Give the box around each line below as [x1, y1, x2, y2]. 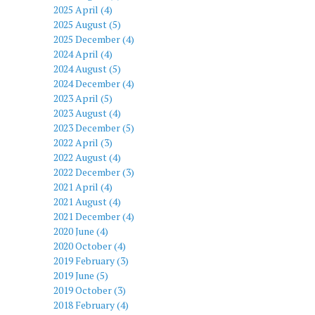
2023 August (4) [53, 105, 121, 120]
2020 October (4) [53, 238, 126, 252]
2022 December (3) [53, 165, 134, 179]
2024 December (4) [53, 76, 134, 90]
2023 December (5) [53, 120, 134, 134]
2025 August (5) [53, 17, 121, 31]
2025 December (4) [53, 32, 134, 46]
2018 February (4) [53, 297, 129, 311]
